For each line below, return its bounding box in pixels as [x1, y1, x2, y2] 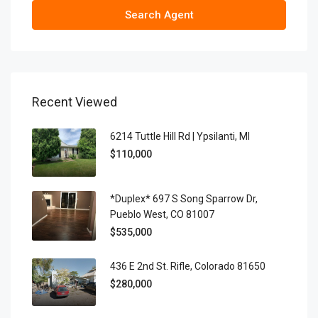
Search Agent [124, 9, 194, 21]
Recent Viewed [32, 94, 117, 109]
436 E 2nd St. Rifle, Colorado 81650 [110, 260, 265, 272]
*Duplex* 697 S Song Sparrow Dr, [110, 192, 258, 204]
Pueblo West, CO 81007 [110, 208, 214, 220]
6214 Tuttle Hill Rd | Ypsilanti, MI [110, 131, 250, 142]
